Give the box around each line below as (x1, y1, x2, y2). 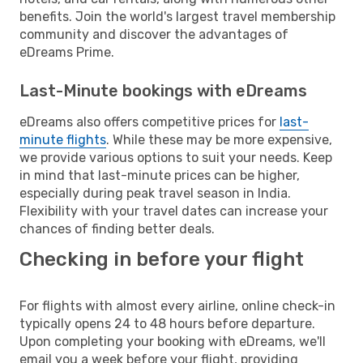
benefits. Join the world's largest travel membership (19, 8, 335, 24)
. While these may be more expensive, (106, 131, 332, 147)
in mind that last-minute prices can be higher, (19, 167, 300, 183)
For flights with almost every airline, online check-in (19, 297, 335, 314)
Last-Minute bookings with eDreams (19, 80, 307, 100)
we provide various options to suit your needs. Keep (19, 149, 332, 165)
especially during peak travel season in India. (19, 185, 291, 201)
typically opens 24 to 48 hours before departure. (19, 315, 315, 331)
